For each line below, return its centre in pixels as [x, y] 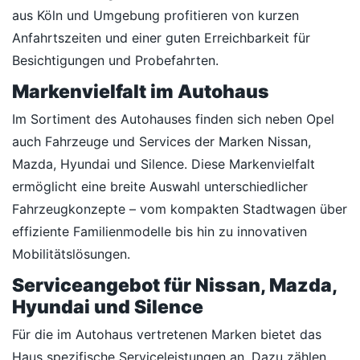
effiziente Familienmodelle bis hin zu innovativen [160, 231]
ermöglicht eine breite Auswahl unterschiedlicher [160, 186]
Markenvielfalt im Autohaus [141, 92]
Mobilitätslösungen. [71, 254]
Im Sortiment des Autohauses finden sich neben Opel [173, 119]
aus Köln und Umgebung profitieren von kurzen [155, 15]
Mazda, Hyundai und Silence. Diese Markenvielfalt [164, 164]
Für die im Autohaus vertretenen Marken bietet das [167, 334]
